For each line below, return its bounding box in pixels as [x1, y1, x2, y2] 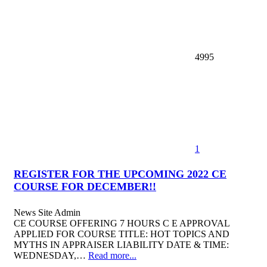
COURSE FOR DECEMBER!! [14, 181, 156, 193]
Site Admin [38, 207, 80, 218]
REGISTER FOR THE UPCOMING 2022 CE [14, 168, 226, 181]
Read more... [88, 250, 136, 260]
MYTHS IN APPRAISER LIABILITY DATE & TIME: [14, 239, 229, 250]
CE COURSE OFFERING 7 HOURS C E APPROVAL [14, 218, 229, 228]
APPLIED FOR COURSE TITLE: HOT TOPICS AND [14, 228, 229, 239]
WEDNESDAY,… [14, 250, 88, 260]
